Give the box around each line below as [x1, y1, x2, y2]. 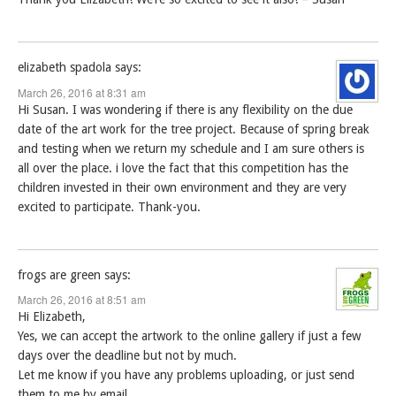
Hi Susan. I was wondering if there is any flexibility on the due [18, 102, 353, 117]
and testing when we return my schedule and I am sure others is [18, 141, 364, 156]
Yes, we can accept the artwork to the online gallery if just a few [18, 329, 361, 344]
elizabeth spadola [18, 59, 111, 74]
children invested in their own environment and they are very [18, 179, 346, 194]
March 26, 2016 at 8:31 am [18, 84, 146, 100]
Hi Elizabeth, [18, 309, 86, 324]
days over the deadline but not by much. [18, 348, 237, 363]
